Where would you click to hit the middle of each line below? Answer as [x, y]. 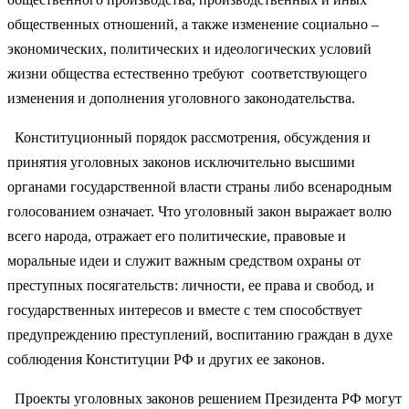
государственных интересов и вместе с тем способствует [184, 309]
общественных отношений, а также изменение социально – [193, 24]
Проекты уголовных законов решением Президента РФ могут [204, 398]
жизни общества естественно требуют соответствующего [187, 73]
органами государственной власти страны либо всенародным [199, 186]
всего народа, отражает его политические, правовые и [177, 236]
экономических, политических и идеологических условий [189, 48]
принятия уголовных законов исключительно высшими [181, 162]
